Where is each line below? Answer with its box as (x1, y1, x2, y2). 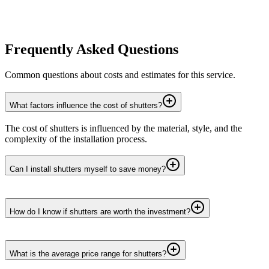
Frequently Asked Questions (5, 41, 178, 58)
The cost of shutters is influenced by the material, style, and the (5, 122, 242, 133)
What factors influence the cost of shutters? (10, 101, 162, 110)
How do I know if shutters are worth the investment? (10, 207, 190, 216)
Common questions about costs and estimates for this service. (5, 70, 235, 80)
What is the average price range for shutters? (10, 249, 166, 259)
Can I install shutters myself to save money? (10, 165, 166, 174)
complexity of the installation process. (5, 133, 147, 144)
